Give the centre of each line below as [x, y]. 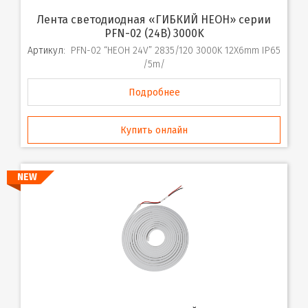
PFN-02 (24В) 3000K [154, 33]
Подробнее [154, 92]
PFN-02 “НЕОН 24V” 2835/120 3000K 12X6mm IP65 [176, 50]
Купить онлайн [154, 130]
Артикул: [46, 50]
